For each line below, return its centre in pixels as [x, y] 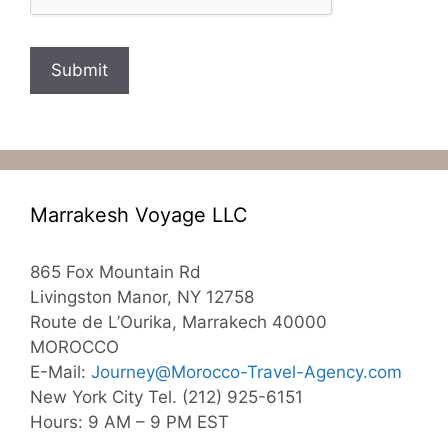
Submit [79, 69]
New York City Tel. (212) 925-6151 [166, 396]
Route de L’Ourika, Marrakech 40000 [178, 321]
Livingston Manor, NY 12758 [142, 296]
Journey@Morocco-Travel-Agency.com [246, 371]
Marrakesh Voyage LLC [139, 214]
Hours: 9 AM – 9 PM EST [129, 421]
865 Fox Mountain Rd [115, 271]
